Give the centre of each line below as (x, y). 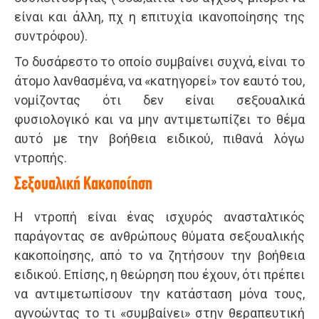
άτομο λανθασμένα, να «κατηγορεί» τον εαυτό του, (159, 81)
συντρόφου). (51, 36)
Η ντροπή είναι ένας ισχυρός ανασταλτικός (159, 217)
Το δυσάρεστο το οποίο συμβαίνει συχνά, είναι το (159, 62)
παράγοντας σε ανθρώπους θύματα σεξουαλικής (159, 236)
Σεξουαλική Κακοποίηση (83, 185)
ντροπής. (41, 158)
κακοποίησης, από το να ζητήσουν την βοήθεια (159, 256)
